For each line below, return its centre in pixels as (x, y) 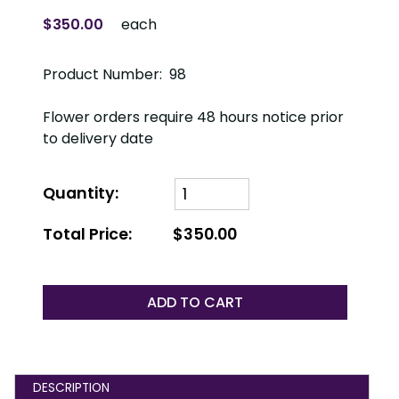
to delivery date (98, 138)
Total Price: (87, 234)
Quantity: (81, 194)
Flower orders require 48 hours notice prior (193, 117)
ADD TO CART (195, 302)
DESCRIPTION (72, 388)
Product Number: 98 (114, 74)
